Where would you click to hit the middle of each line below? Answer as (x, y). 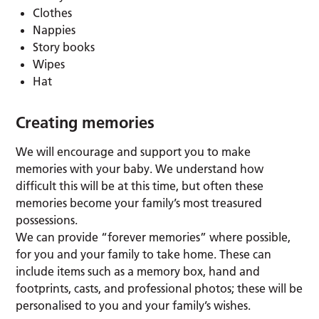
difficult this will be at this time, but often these (140, 186)
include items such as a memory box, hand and (138, 272)
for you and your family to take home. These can (144, 255)
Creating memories (85, 123)
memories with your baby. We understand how (140, 169)
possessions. (47, 220)
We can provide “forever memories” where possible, (153, 237)
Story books (64, 47)
